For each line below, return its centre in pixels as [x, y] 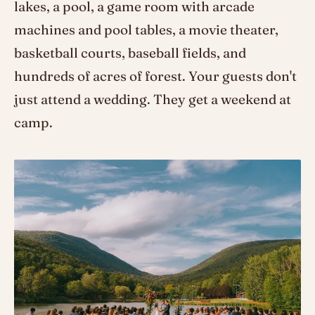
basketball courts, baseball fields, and [130, 52]
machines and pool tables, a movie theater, [146, 29]
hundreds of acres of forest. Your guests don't [155, 76]
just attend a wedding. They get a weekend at [153, 99]
